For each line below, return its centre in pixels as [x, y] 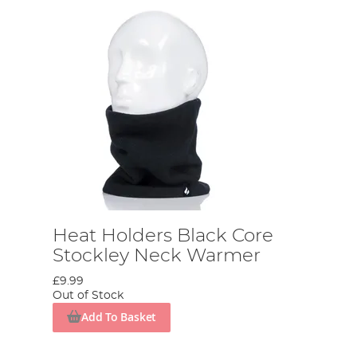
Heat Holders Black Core [163, 236]
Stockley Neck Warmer [157, 256]
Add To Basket [119, 317]
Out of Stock [88, 296]
